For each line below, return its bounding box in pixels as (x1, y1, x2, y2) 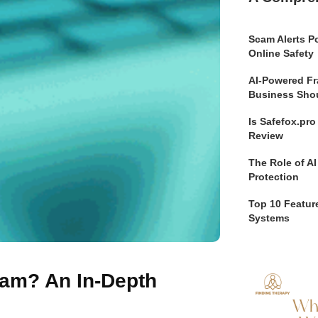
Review (248, 129, 283, 141)
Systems (248, 212, 290, 224)
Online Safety (248, 47, 314, 59)
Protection (248, 170, 299, 182)
